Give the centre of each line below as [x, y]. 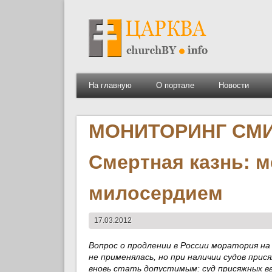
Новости [233, 85]
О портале [175, 85]
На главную [110, 85]
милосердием [155, 193]
